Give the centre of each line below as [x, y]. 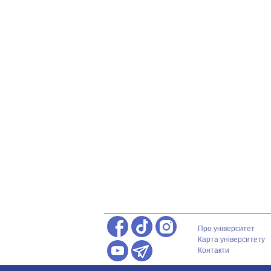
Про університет [226, 229]
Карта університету [231, 240]
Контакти [214, 250]
